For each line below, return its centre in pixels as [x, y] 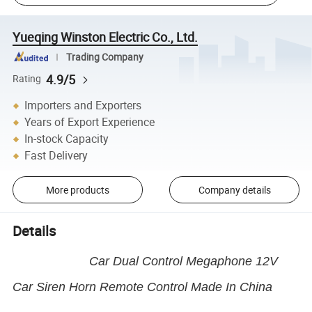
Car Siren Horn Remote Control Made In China [143, 287]
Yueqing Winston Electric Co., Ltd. [106, 37]
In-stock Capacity [67, 139]
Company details [234, 189]
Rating [27, 79]
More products [77, 189]
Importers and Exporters [83, 106]
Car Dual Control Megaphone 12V [146, 262]
